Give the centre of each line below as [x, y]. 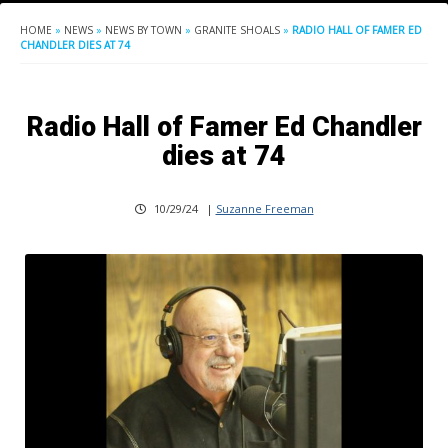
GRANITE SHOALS [237, 30]
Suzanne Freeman [264, 209]
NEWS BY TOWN [143, 30]
